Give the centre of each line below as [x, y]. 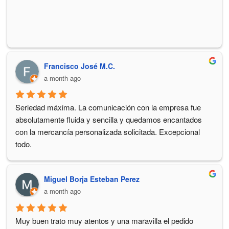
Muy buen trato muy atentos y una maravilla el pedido [104, 220]
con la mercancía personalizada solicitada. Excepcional [108, 132]
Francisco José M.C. [79, 66]
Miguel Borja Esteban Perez [92, 179]
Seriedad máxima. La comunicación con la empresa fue [108, 107]
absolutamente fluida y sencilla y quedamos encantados [109, 120]
